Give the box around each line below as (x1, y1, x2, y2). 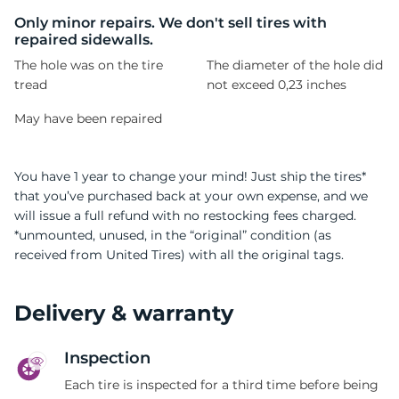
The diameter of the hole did (207, 56, 384, 73)
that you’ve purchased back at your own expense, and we (14, 187, 368, 204)
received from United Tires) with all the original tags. (14, 246, 344, 263)
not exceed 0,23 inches (207, 76, 347, 93)
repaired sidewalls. (14, 30, 153, 48)
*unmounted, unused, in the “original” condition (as (14, 226, 331, 243)
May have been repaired (14, 110, 162, 126)
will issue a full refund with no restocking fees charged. (14, 207, 356, 224)
